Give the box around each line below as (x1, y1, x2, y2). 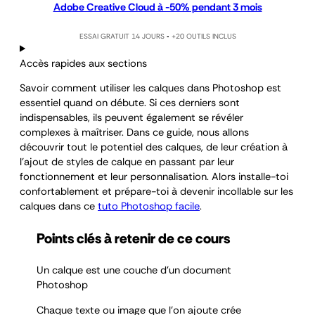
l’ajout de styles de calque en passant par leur (20, 155, 234, 169)
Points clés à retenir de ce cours (37, 229, 230, 248)
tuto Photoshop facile (98, 200, 200, 214)
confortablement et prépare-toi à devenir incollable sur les (20, 185, 293, 199)
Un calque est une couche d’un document (37, 264, 231, 278)
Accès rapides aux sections (20, 56, 147, 70)
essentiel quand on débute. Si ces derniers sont (20, 96, 240, 110)
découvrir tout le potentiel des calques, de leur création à (20, 141, 288, 155)
